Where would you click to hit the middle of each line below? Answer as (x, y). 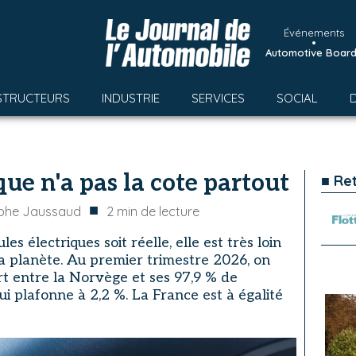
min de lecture (158, 211)
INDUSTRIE (131, 98)
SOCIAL (297, 98)
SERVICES (218, 98)
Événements (314, 33)
